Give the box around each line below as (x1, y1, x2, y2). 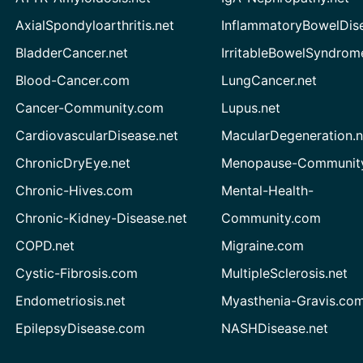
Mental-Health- (221, 181, 314, 199)
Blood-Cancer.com (15, 71, 130, 88)
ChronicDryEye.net (15, 154, 130, 171)
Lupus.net (221, 99, 281, 116)
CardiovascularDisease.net (15, 126, 178, 143)
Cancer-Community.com (15, 99, 164, 116)
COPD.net (15, 237, 75, 254)
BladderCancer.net (15, 44, 128, 61)
